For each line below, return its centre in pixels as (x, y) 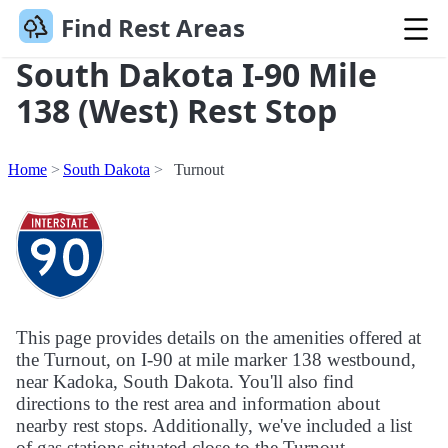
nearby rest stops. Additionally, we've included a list (214, 426)
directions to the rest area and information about (198, 404)
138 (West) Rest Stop (176, 111)
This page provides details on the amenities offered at (218, 338)
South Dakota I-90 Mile (196, 75)
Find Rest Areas (152, 28)
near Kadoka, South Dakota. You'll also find (185, 382)
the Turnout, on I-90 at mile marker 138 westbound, (216, 360)
